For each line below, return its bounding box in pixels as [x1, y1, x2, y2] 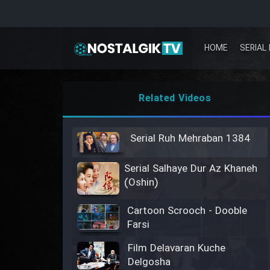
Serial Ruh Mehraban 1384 [130, 131, 250, 147]
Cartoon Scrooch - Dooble [127, 203, 247, 220]
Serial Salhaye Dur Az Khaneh [124, 161, 257, 178]
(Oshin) [124, 175, 158, 192]
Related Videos [139, 91, 212, 106]
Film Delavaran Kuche [127, 240, 225, 257]
